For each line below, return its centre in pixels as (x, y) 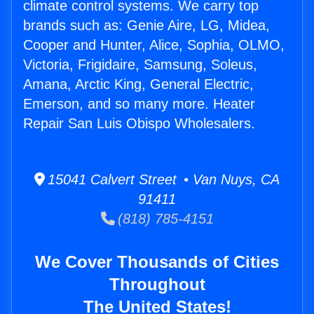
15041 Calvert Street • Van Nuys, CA (162, 180)
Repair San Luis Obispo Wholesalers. (139, 124)
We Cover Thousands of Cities (157, 262)
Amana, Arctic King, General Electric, (138, 84)
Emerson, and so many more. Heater (139, 104)
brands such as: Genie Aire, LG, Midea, (146, 26)
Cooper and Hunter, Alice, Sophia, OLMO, (154, 45)
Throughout (157, 285)
